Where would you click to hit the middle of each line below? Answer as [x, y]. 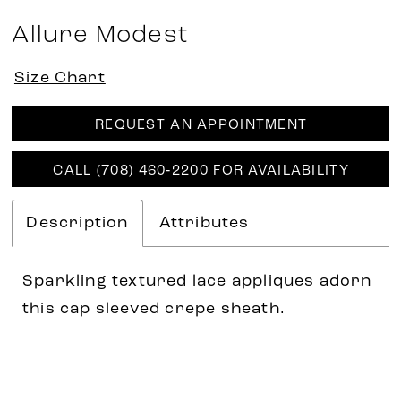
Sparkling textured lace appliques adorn [197, 282]
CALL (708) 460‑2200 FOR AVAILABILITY [201, 171]
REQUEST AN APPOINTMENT [201, 126]
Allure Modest [100, 35]
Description [77, 223]
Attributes [204, 223]
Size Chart [60, 78]
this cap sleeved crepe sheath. [154, 310]
